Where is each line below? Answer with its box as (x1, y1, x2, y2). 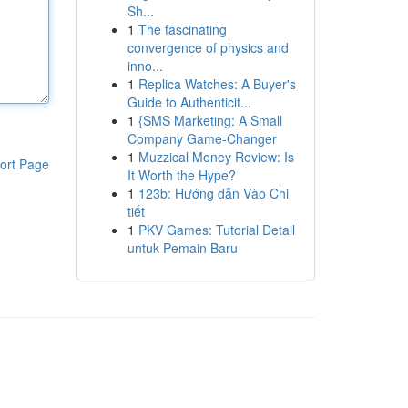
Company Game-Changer (127, 129, 277, 148)
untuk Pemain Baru (127, 239, 238, 257)
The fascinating (138, 20, 227, 38)
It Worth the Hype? (127, 166, 236, 184)
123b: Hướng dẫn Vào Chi (138, 184, 289, 202)
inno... (127, 56, 163, 75)
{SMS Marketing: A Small (138, 111, 282, 129)
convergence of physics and (127, 38, 289, 56)
